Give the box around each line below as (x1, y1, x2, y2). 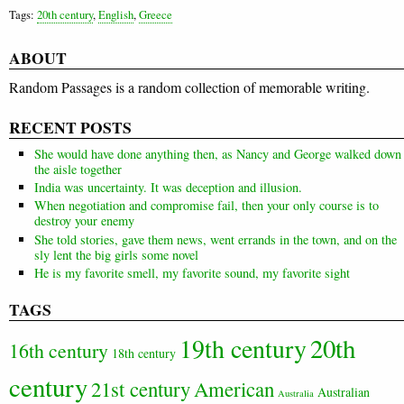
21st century (91, 374, 190, 402)
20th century (37, 6, 93, 23)
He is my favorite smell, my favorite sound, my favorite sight (34, 263, 350, 281)
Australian (317, 382, 370, 400)
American (194, 374, 274, 402)
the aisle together (34, 161, 122, 178)
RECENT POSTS (9, 115, 132, 139)
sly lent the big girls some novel (34, 245, 198, 263)
